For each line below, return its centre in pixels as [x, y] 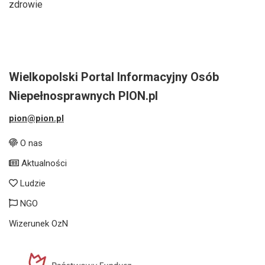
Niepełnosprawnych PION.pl [83, 96]
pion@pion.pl [36, 119]
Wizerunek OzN [38, 224]
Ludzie [32, 184]
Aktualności [43, 164]
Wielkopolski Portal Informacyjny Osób [114, 77]
